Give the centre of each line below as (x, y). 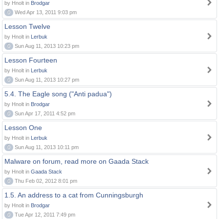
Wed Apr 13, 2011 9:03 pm (45, 12)
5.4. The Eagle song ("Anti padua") (58, 94)
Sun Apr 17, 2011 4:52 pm (44, 113)
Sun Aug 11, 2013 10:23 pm (46, 46)
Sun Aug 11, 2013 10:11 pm (46, 147)
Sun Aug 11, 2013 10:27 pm (46, 80)
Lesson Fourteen (31, 60)
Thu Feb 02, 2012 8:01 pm (45, 181)
